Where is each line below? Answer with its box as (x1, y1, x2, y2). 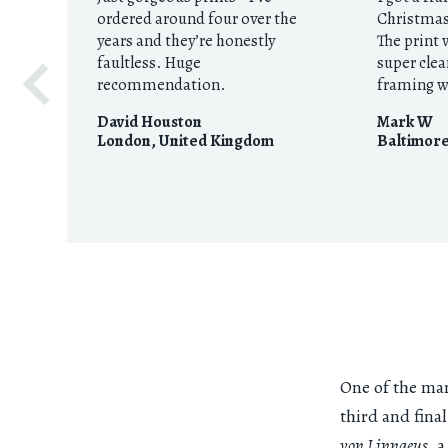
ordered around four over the (97, 7, 297, 31)
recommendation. (97, 73, 225, 97)
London (97, 129, 151, 153)
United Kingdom (159, 129, 274, 153)
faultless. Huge (97, 51, 201, 75)
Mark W (377, 110, 434, 134)
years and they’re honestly (97, 29, 275, 53)
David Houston (97, 110, 202, 134)
